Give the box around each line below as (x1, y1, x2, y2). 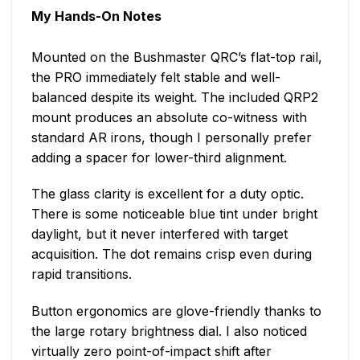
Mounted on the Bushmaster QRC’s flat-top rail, (31, 48, 322, 65)
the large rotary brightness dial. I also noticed (31, 323, 307, 340)
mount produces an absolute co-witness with (31, 108, 307, 125)
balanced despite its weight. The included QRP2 (31, 88, 318, 105)
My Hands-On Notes (31, 7, 162, 24)
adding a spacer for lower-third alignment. (31, 149, 287, 166)
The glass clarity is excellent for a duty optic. (31, 186, 304, 202)
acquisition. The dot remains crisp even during (31, 246, 312, 263)
